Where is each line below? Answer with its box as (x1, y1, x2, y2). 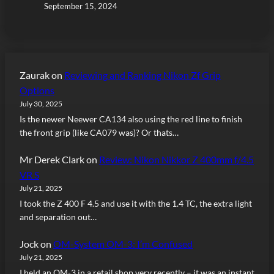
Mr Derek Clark (20, 153, 84, 165)
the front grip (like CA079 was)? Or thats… (20, 127, 179, 138)
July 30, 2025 (20, 98, 62, 108)
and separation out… (20, 211, 97, 222)
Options (20, 84, 54, 96)
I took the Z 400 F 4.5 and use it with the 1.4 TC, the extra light (20, 198, 252, 209)
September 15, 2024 (44, 1, 117, 12)
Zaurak (20, 68, 50, 81)
